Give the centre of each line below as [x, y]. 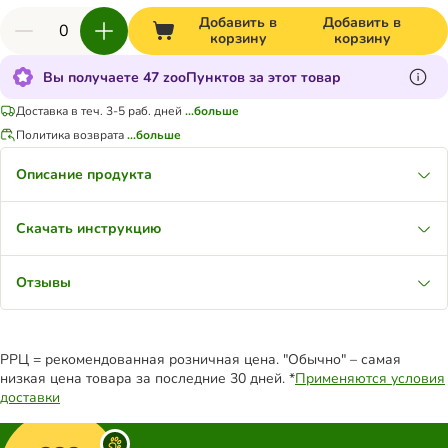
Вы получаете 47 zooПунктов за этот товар [192, 77]
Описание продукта [84, 174]
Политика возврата [70, 134]
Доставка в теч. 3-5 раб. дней [99, 110]
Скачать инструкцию [88, 228]
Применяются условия [370, 378]
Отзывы [43, 282]
